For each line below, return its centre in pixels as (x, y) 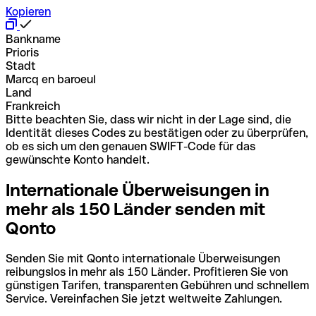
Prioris (22, 52)
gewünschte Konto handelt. (78, 159)
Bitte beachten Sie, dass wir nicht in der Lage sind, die (148, 119)
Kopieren (28, 11)
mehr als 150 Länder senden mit (135, 209)
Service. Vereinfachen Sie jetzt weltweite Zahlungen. (144, 298)
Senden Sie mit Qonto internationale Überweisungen (143, 258)
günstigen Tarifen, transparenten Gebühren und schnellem (157, 285)
